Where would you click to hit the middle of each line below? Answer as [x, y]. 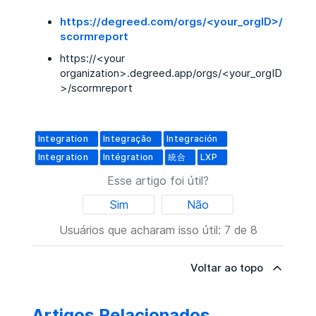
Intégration [128, 157]
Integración [192, 138]
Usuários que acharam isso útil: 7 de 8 [158, 230]
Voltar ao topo [227, 267]
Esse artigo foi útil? [158, 180]
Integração [128, 138]
